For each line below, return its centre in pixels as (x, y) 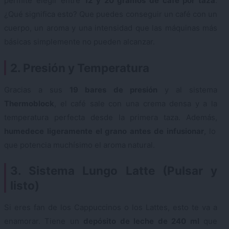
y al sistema (187, 89)
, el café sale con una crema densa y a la (136, 103)
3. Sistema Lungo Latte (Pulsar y (114, 171)
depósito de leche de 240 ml (141, 221)
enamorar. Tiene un (44, 221)
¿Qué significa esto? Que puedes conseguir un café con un (111, 14)
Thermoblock (29, 103)
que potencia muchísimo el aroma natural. (79, 145)
